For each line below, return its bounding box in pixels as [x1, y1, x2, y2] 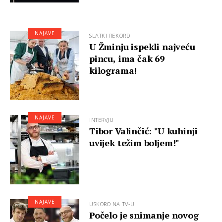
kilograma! [89, 64, 137, 76]
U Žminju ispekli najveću [89, 41, 195, 53]
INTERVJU [89, 116, 114, 123]
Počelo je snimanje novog [89, 209, 199, 221]
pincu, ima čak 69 [89, 53, 165, 64]
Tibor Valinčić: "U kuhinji [89, 125, 198, 137]
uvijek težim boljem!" [89, 137, 179, 149]
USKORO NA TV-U [89, 200, 135, 208]
